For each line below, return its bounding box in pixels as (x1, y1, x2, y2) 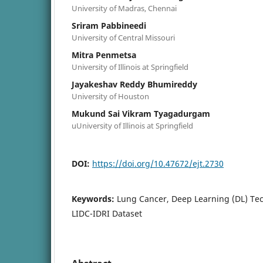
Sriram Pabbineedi (72, 19, 146, 31)
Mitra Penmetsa (72, 49, 136, 60)
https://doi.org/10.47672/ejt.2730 (92, 157, 224, 169)
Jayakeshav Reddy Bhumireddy (72, 78, 197, 90)
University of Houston (72, 90, 149, 102)
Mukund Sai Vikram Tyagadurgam (72, 107, 210, 119)
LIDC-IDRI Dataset (72, 207, 142, 219)
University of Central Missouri (72, 32, 175, 43)
